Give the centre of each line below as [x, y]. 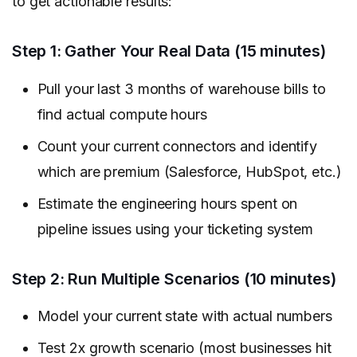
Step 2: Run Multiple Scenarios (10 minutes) [174, 279]
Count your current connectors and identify [177, 146]
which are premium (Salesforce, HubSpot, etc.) [189, 171]
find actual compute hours [122, 114]
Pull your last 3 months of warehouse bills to [181, 88]
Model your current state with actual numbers [184, 316]
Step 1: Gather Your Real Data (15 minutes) [169, 51]
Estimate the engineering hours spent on [167, 203]
